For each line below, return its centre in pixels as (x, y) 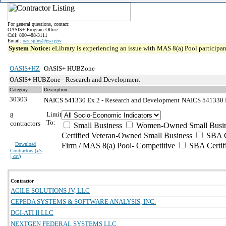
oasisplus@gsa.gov (42, 41)
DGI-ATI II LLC (32, 213)
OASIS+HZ (25, 68)
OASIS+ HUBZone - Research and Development (75, 79)
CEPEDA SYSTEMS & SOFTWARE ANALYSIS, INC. (83, 202)
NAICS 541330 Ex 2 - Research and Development (112, 100)
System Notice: (30, 48)
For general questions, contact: (39, 24)
